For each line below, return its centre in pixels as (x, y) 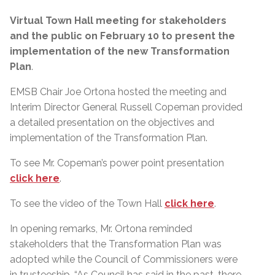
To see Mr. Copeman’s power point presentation (117, 163)
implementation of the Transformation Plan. (110, 137)
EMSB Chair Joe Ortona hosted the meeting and (118, 91)
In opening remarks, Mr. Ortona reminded (101, 228)
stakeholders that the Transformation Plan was (116, 244)
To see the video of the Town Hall (87, 203)
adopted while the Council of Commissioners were (124, 259)
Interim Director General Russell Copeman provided (126, 107)
